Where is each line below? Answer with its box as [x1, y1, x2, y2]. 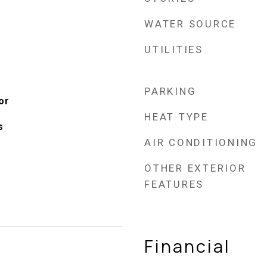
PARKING [144, 85, 197, 97]
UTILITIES [144, 44, 203, 55]
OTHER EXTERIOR [144, 162, 246, 174]
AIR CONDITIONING [144, 136, 257, 148]
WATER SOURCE [144, 18, 236, 30]
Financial [144, 234, 231, 258]
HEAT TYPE [144, 111, 209, 123]
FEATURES [144, 178, 204, 190]
